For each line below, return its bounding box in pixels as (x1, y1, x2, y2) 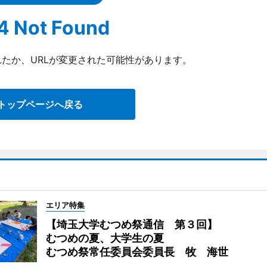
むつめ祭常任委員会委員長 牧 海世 (45, 246, 228, 258)
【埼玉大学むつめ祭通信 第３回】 (45, 218, 218, 231)
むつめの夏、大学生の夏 (45, 232, 164, 244)
